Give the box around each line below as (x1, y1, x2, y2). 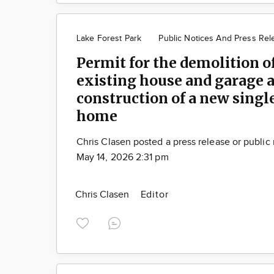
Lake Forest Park (76, 33, 142, 43)
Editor (140, 188, 169, 201)
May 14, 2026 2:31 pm (76, 151, 169, 163)
